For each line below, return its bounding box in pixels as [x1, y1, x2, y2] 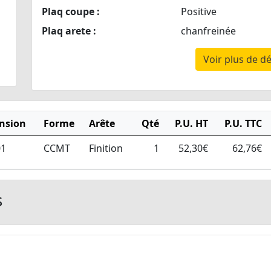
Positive [180, 5, 217, 19]
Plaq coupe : [41, 5, 100, 19]
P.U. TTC [224, 117, 262, 131]
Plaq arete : [41, 24, 96, 38]
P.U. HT [175, 117, 208, 131]
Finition [89, 142, 123, 155]
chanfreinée [180, 24, 236, 38]
